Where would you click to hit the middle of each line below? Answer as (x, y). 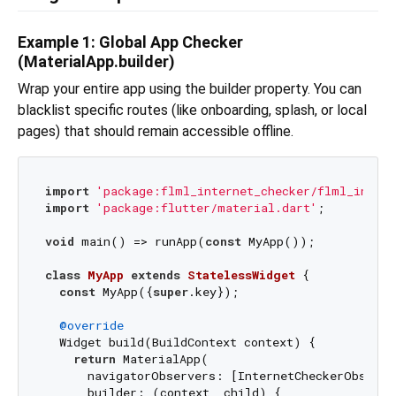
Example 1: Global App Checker (130, 42)
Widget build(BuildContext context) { (180, 343)
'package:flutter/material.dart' (206, 208)
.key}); (213, 292)
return (94, 359)
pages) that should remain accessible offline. (156, 131)
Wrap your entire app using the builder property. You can (190, 88)
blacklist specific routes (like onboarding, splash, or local (192, 110)
